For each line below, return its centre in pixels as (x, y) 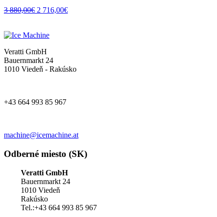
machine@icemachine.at (41, 135)
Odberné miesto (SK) (46, 154)
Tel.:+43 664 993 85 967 (59, 207)
